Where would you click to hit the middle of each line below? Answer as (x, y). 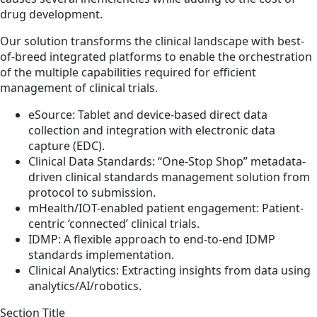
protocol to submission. (92, 192)
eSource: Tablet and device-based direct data (148, 114)
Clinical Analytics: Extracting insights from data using (169, 270)
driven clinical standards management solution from (169, 177)
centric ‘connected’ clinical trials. (114, 223)
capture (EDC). (67, 145)
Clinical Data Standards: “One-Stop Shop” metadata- (167, 161)
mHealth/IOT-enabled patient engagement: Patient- (166, 208)
